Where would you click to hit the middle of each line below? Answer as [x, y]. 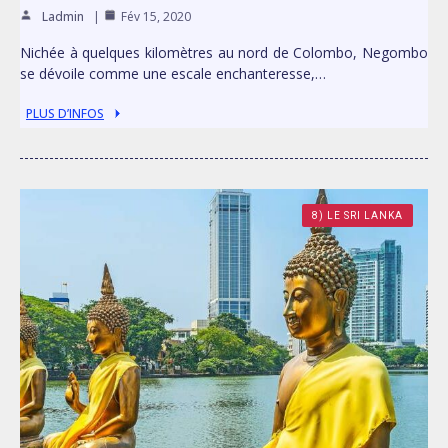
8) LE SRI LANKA [357, 216]
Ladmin [63, 17]
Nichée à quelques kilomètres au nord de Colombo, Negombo [224, 53]
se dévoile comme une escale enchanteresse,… [173, 74]
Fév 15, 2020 [156, 17]
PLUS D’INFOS [65, 114]
